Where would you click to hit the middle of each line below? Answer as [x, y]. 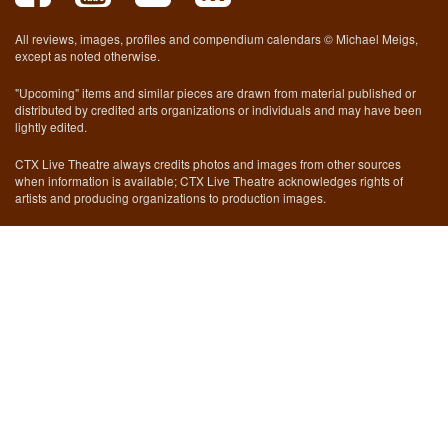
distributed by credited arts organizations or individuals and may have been [218, 109]
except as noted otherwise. [87, 55]
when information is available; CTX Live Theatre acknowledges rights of [209, 180]
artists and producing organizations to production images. [170, 197]
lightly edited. [51, 126]
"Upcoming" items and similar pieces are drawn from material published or [215, 92]
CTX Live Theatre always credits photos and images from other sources [208, 163]
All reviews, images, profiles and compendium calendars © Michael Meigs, [216, 38]
